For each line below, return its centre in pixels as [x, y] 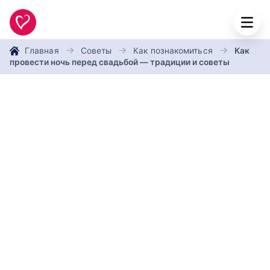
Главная [42, 51]
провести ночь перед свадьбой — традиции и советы [120, 62]
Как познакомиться [173, 51]
